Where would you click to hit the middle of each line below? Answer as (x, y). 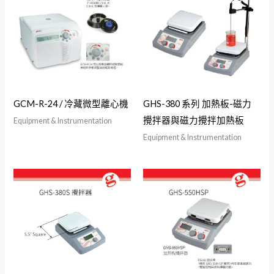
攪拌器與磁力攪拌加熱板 (194, 120)
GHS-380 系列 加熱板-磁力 (197, 103)
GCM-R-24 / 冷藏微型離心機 (71, 103)
